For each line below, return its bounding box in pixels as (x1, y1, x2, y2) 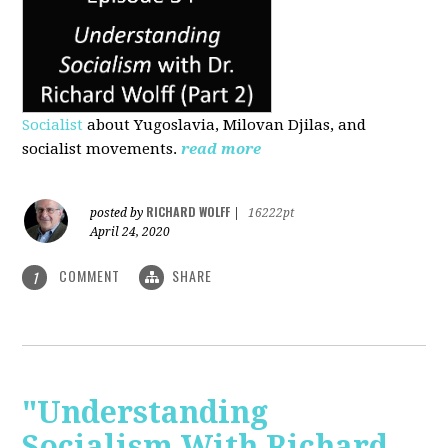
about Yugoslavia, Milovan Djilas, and (87, 115, 367, 134)
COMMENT (55, 264, 125, 286)
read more (181, 139, 262, 158)
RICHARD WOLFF (146, 202, 231, 220)
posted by (90, 205, 147, 220)
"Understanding (22, 395, 269, 431)
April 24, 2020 (90, 224, 171, 239)
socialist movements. (22, 139, 178, 158)
